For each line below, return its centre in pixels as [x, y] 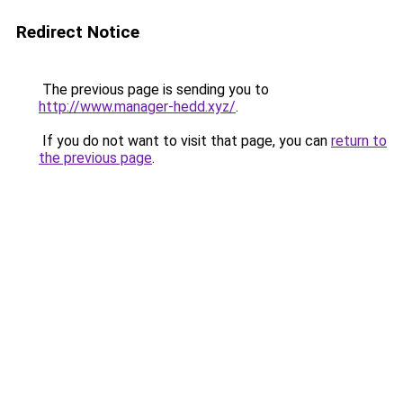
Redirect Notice [78, 32]
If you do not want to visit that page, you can [185, 141]
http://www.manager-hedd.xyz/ [137, 107]
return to [359, 141]
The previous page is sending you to [154, 90]
